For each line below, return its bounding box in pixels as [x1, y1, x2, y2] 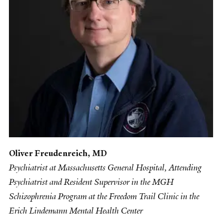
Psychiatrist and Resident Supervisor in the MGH [9, 176, 173, 187]
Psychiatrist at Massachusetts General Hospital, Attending [9, 162, 202, 173]
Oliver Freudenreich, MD [9, 147, 107, 159]
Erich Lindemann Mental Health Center [9, 205, 143, 216]
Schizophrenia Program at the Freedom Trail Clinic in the [9, 190, 199, 202]
